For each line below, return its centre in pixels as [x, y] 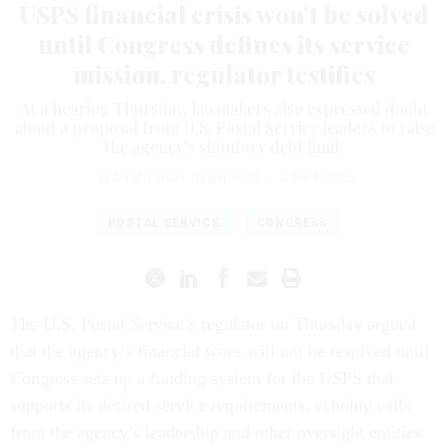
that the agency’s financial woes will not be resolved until [219, 351]
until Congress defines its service [224, 44]
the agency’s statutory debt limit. [224, 147]
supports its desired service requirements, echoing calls [210, 405]
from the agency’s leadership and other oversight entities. [220, 432]
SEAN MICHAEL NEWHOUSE [177, 178]
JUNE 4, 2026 [315, 178]
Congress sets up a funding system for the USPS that [202, 378]
